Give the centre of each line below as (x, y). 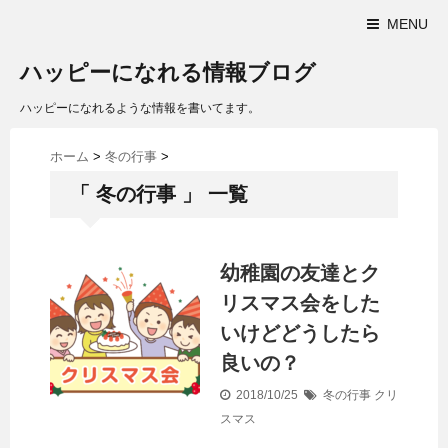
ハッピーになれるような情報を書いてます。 (140, 108)
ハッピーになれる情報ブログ (168, 72)
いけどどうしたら (300, 333)
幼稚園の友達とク (300, 273)
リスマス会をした (300, 303)
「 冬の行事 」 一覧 (159, 194)
